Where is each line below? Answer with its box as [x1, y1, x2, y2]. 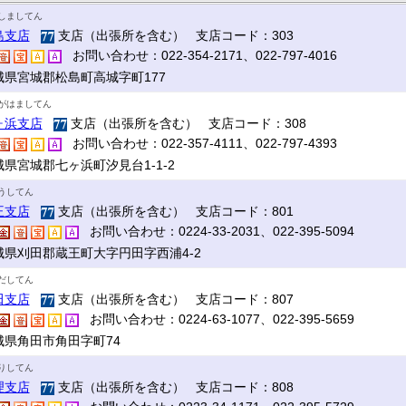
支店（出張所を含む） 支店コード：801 [53, 204, 294, 218]
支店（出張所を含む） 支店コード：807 [53, 292, 294, 306]
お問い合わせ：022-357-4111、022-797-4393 [61, 136, 337, 150]
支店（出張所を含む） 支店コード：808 [53, 380, 294, 394]
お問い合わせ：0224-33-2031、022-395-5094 [78, 224, 354, 238]
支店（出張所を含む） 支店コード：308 [66, 116, 306, 130]
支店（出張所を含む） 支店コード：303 [53, 28, 294, 43]
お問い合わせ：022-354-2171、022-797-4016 [61, 48, 337, 63]
